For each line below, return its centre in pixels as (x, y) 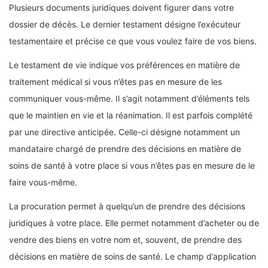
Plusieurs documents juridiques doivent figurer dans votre (121, 8)
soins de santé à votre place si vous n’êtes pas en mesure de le (132, 166)
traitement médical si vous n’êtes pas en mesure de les (115, 82)
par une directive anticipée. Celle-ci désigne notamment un (124, 132)
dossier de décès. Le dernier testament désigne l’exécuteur (125, 25)
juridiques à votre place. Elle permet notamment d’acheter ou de (134, 223)
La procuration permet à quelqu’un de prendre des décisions (127, 206)
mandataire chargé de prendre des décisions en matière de (125, 149)
